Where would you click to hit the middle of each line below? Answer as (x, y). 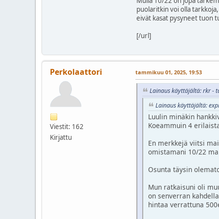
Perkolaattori (76, 72)
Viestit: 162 (67, 127)
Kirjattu (61, 138)
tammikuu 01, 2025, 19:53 (169, 72)
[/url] (144, 36)
